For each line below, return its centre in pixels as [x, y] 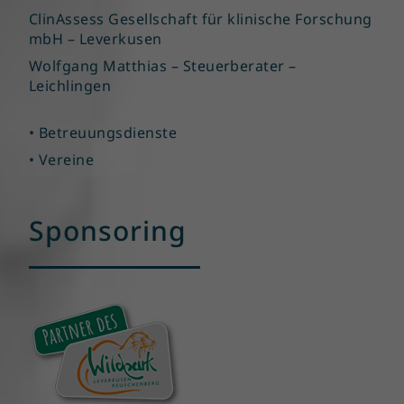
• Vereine [62, 160]
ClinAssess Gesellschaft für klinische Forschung [201, 19]
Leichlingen [70, 86]
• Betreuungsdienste [103, 133]
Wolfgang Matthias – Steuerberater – [163, 66]
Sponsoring [108, 231]
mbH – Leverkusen [96, 39]
